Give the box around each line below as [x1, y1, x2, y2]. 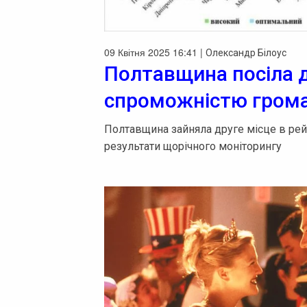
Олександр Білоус [206, 47, 286, 58]
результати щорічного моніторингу [104, 139, 282, 153]
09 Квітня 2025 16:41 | [104, 45, 206, 59]
